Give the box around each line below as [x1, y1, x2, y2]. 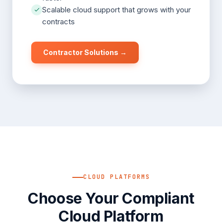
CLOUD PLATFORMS [83, 173, 150, 181]
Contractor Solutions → [43, 48, 127, 56]
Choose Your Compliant [28, 189, 194, 207]
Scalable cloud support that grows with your [42, 4, 191, 14]
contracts [42, 16, 75, 26]
